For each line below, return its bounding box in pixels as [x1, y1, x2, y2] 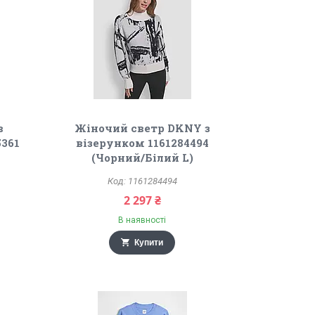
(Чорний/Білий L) [91, 150, 193, 165]
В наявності [118, 215, 167, 225]
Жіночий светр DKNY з [74, 121, 210, 135]
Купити [134, 238, 164, 247]
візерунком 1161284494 [75, 136, 209, 150]
